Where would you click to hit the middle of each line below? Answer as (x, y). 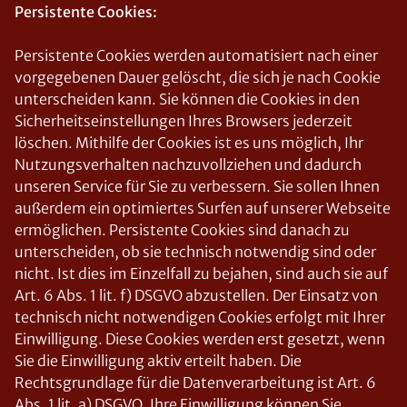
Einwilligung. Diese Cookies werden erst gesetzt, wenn (200, 339)
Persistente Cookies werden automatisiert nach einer (196, 55)
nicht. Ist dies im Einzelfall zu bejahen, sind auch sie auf (201, 273)
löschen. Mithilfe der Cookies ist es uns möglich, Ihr (189, 143)
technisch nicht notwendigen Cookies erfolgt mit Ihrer (200, 317)
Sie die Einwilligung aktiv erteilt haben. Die (158, 361)
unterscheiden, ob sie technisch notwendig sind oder (195, 252)
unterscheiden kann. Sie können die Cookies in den (187, 99)
